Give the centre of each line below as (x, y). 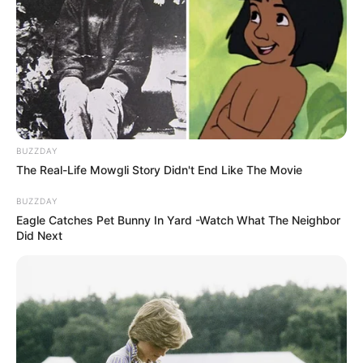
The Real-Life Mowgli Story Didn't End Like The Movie (159, 169)
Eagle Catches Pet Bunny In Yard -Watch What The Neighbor (178, 220)
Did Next (39, 235)
